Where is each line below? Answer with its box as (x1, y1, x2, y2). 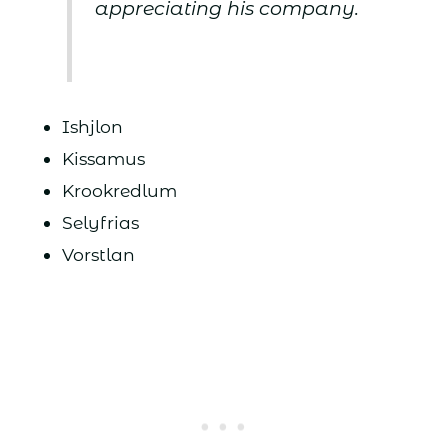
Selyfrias (61, 211, 139, 233)
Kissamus (61, 147, 145, 169)
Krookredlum (61, 179, 177, 201)
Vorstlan (61, 243, 135, 265)
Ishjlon (61, 115, 123, 137)
